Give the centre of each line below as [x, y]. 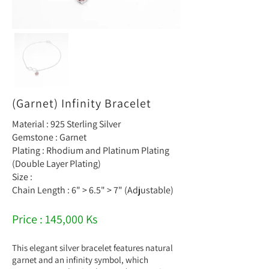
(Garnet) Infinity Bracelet [82, 104]
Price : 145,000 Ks [55, 219]
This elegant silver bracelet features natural [92, 248]
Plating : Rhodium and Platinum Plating [91, 151]
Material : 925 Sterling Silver [66, 124]
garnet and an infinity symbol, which [80, 260]
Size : [23, 177]
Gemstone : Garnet [49, 138]
